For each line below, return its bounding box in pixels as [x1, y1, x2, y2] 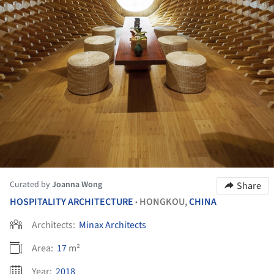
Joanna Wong [52, 179, 102, 191]
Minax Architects [79, 218, 146, 232]
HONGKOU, [139, 195, 189, 209]
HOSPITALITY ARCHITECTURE [10, 195, 133, 209]
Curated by [10, 179, 52, 191]
